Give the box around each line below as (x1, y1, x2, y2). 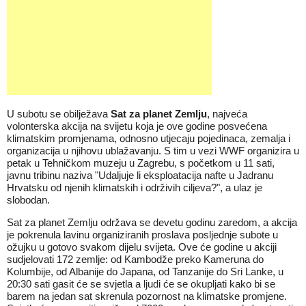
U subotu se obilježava (7, 108, 111, 120)
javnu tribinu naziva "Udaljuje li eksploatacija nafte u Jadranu (7, 169, 273, 181)
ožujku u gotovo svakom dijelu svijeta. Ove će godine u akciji (7, 241, 277, 253)
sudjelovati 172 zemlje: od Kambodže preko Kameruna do (7, 253, 264, 265)
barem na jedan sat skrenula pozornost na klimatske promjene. (7, 290, 287, 302)
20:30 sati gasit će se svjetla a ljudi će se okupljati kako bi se (7, 278, 275, 290)
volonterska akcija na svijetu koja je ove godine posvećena (7, 120, 267, 132)
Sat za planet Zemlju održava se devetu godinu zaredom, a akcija (7, 217, 297, 228)
